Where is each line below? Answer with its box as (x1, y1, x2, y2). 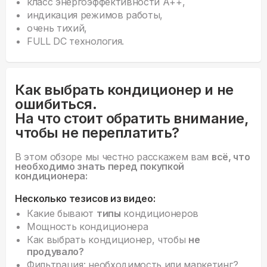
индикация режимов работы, (27, 9, 163, 21)
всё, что (211, 151, 250, 163)
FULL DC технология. (27, 35, 124, 48)
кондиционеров (120, 207, 199, 220)
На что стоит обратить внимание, (15, 110, 249, 128)
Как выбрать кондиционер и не (15, 81, 234, 99)
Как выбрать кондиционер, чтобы (27, 234, 189, 246)
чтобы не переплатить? (15, 124, 179, 142)
